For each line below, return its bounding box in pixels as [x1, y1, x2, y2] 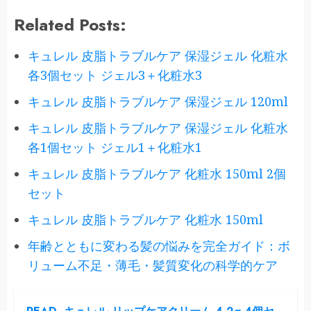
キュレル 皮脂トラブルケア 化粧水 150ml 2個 [28, 165, 286, 183]
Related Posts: [14, 12, 126, 37]
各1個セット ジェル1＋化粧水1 [28, 139, 202, 156]
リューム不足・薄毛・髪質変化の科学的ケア [28, 257, 278, 274]
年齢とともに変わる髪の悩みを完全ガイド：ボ [28, 237, 290, 255]
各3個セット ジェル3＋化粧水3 [28, 67, 202, 84]
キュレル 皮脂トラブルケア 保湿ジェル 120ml [28, 93, 288, 110]
